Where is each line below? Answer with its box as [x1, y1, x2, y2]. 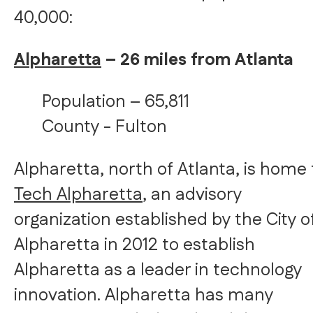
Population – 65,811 [42, 89, 189, 115]
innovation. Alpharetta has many [14, 282, 273, 308]
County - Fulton [42, 114, 167, 140]
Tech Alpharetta [14, 182, 143, 208]
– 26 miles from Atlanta [101, 48, 298, 72]
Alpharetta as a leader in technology [14, 257, 302, 283]
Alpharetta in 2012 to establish [14, 232, 255, 258]
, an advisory [143, 182, 242, 208]
